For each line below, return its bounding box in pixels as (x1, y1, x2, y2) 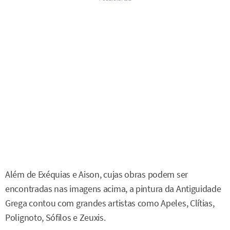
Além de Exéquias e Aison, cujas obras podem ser (5, 168, 188, 180)
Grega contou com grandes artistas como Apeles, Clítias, (5, 197, 215, 209)
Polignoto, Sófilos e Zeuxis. (5, 212, 106, 223)
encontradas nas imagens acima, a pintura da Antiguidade (5, 183, 221, 195)
